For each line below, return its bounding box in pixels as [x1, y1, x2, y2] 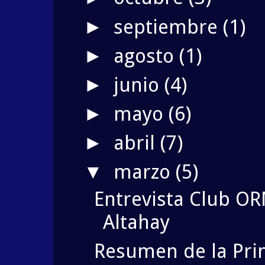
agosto [114, 44, 180, 67]
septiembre [114, 15, 224, 38]
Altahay [102, 210, 170, 234]
